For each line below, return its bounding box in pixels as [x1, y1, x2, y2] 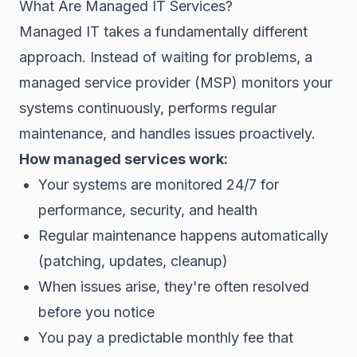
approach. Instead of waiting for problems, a [19, 49, 312, 65]
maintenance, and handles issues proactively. [19, 125, 316, 142]
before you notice [38, 304, 155, 320]
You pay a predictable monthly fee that [38, 329, 293, 346]
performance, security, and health [38, 202, 257, 218]
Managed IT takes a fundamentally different [19, 23, 308, 40]
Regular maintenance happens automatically [38, 227, 328, 244]
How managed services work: [19, 151, 228, 167]
